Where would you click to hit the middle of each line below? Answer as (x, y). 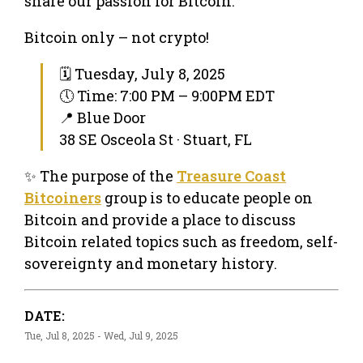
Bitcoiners (63, 197)
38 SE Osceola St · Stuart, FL (156, 139)
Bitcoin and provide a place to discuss (160, 219)
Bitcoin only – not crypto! (117, 37)
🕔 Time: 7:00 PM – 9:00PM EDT (167, 95)
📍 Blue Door (102, 117)
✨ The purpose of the (100, 175)
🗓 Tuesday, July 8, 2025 (142, 73)
